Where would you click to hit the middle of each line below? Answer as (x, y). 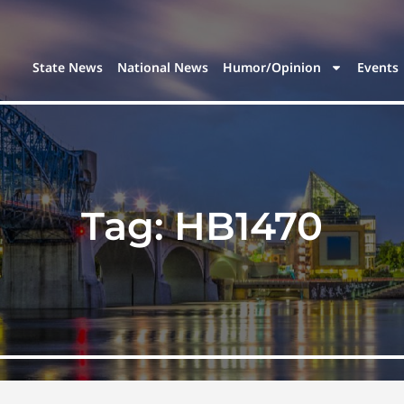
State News (68, 68)
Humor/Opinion (272, 68)
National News (163, 68)
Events (378, 68)
